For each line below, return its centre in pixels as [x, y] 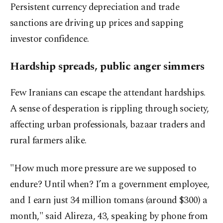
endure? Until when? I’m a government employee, [110, 185]
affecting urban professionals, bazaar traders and [108, 125]
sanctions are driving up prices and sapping [97, 23]
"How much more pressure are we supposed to [103, 169]
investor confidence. [50, 39]
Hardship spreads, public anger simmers [107, 67]
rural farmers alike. [48, 141]
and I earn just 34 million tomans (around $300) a [109, 201]
